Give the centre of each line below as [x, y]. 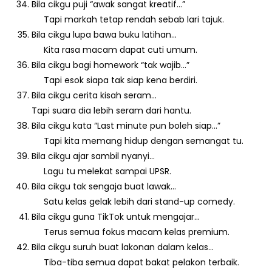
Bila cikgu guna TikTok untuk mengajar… [116, 216]
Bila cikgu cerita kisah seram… [94, 95]
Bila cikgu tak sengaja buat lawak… [104, 186]
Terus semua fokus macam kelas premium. [131, 232]
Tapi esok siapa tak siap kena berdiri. [115, 80]
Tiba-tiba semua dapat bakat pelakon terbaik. [136, 262]
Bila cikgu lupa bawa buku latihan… [104, 34]
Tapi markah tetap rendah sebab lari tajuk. [128, 19]
